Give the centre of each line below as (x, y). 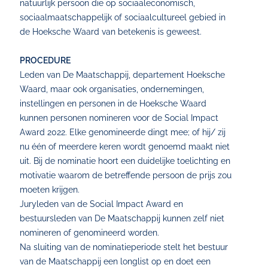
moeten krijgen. (50, 190)
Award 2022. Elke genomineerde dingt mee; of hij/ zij (123, 132)
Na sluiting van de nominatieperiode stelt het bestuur (124, 247)
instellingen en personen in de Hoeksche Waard (113, 103)
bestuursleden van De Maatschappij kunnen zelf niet (122, 218)
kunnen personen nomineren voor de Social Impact (119, 118)
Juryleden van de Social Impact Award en (102, 204)
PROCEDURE (45, 60)
